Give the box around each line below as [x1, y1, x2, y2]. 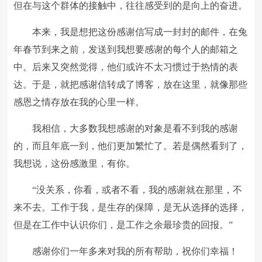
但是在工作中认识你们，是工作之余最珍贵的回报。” [13, 220, 233, 230]
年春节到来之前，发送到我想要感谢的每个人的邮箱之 [13, 44, 239, 54]
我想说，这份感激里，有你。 [13, 158, 136, 168]
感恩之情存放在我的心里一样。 [13, 97, 145, 107]
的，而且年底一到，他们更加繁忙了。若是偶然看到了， [13, 141, 248, 151]
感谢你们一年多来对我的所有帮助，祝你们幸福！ [32, 246, 239, 256]
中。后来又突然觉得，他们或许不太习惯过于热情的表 [13, 62, 239, 72]
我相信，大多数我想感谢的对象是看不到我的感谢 [32, 123, 239, 133]
